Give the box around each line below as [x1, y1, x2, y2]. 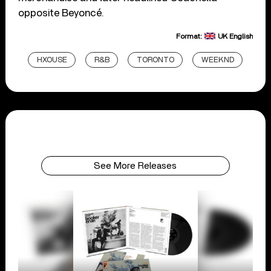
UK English [217, 32, 253, 40]
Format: [175, 32, 204, 40]
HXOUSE [37, 56, 68, 64]
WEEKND [201, 56, 235, 64]
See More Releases [94, 160, 177, 171]
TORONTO [137, 56, 175, 64]
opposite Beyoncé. [18, 7, 105, 18]
